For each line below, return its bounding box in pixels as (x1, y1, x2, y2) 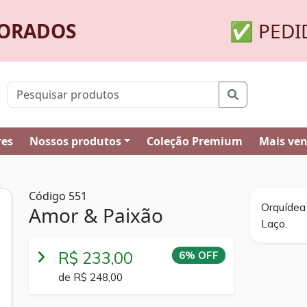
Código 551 (29, 188, 87, 204)
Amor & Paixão (29, 202, 163, 228)
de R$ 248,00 (58, 270, 123, 284)
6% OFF (178, 249, 219, 262)
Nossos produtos (29, 134, 121, 149)
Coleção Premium (147, 134, 243, 149)
